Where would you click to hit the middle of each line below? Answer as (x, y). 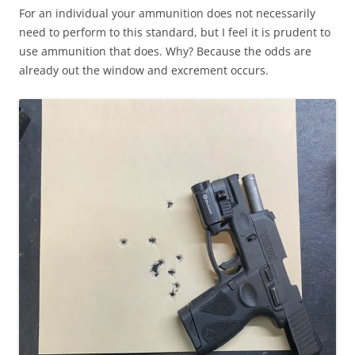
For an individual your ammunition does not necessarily (167, 13)
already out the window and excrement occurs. (144, 71)
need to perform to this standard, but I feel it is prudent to (175, 32)
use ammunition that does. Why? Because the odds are (165, 52)
